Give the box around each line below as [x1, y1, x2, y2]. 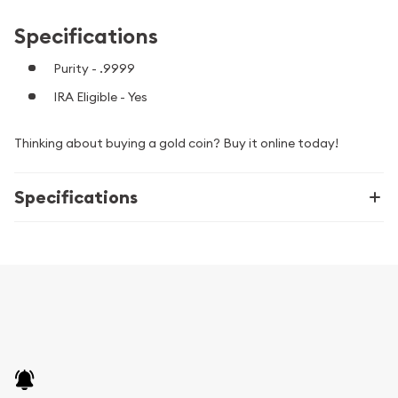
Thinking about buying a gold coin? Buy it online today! [14, 134, 338, 151]
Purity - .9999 [53, 60, 135, 76]
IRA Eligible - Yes [53, 88, 147, 105]
